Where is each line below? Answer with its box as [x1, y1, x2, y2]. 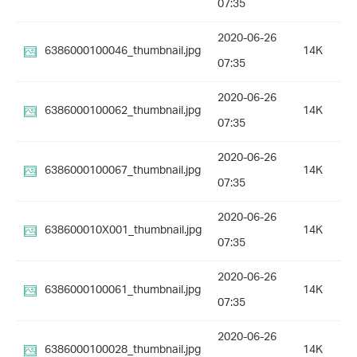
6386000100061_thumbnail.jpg [45, 278, 201, 304]
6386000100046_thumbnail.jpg [45, 39, 201, 65]
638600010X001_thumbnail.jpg [45, 218, 202, 244]
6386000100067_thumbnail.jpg [45, 159, 201, 184]
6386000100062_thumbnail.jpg [45, 99, 201, 124]
